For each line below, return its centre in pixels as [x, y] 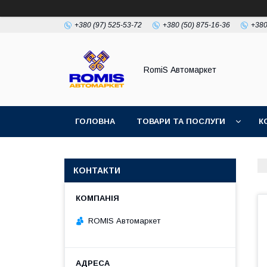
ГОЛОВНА [95, 121]
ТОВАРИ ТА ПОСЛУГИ [181, 121]
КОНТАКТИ [97, 170]
